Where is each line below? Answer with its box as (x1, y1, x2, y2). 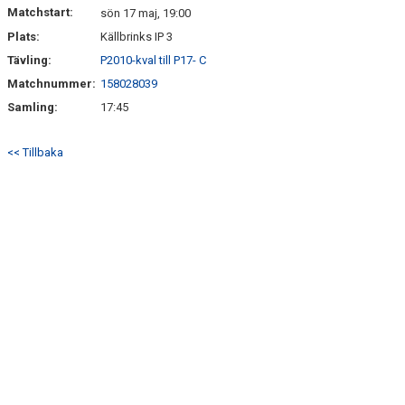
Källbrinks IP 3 (100, 30, 173, 43)
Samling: (7, 100, 58, 114)
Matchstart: (7, 5, 73, 19)
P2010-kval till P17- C (100, 53, 206, 67)
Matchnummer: (7, 77, 99, 90)
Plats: (7, 30, 40, 43)
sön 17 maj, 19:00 (100, 6, 191, 20)
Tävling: (7, 53, 52, 67)
